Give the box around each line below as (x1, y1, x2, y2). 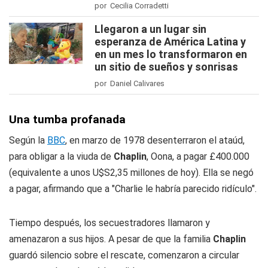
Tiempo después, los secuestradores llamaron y (9, 217, 210, 229)
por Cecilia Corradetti (95, 1, 169, 10)
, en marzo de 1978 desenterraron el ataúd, (65, 135, 245, 146)
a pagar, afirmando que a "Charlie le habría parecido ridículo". (9, 183, 257, 194)
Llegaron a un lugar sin (95, 23, 206, 35)
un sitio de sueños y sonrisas (95, 60, 238, 73)
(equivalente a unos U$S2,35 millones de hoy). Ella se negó (9, 167, 254, 178)
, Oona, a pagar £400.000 (147, 151, 249, 162)
